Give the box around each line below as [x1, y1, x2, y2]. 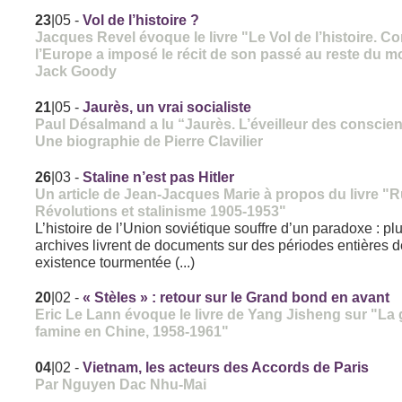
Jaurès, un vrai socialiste [83, 100, 252, 116]
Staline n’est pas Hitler [83, 170, 235, 186]
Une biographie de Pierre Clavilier [35, 133, 264, 150]
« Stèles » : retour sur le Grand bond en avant [83, 290, 390, 306]
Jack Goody [35, 63, 118, 80]
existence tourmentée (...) [35, 254, 196, 271]
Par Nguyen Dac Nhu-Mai [35, 376, 207, 393]
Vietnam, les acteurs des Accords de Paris [83, 360, 370, 376]
